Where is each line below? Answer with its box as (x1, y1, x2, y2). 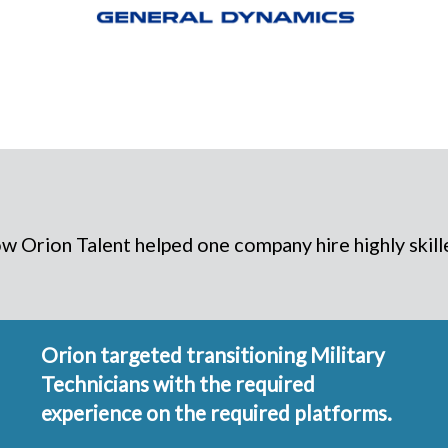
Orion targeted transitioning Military (41, 341, 386, 367)
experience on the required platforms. (41, 399, 393, 425)
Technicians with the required (41, 370, 316, 396)
